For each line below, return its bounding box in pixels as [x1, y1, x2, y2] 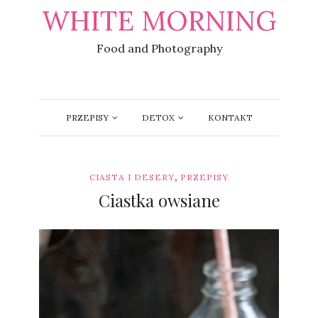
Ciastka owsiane [98, 189, 220, 212]
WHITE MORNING [41, 4, 277, 38]
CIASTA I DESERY [89, 172, 175, 182]
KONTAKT [207, 112, 253, 123]
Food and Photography [96, 41, 222, 55]
